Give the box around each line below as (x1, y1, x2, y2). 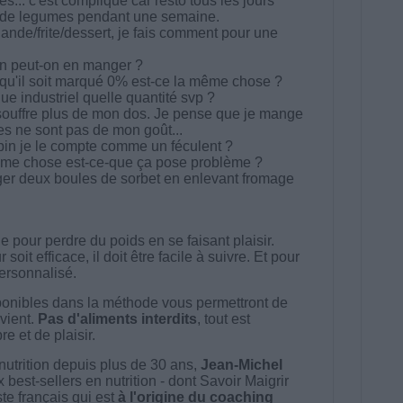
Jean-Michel (200, 356, 282, 372)
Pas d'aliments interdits (37, 310, 197, 327)
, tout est (196, 310, 250, 327)
